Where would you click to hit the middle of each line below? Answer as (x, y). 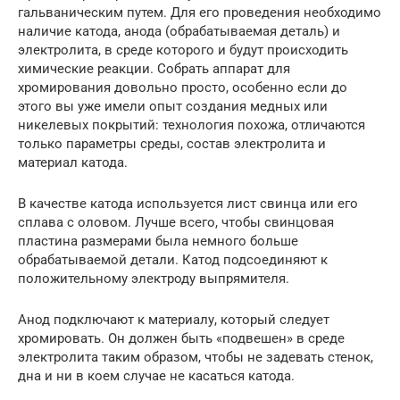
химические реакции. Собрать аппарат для (154, 69)
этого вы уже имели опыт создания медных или (173, 107)
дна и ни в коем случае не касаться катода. (156, 376)
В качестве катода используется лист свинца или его (188, 204)
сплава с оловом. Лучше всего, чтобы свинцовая (176, 223)
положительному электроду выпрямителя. (154, 279)
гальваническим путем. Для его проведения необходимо (200, 13)
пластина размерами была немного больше (158, 242)
